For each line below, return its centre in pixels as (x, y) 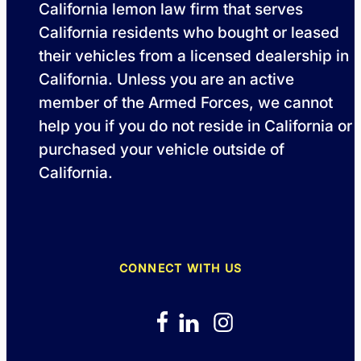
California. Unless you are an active (166, 80)
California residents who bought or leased (189, 33)
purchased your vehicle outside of (162, 150)
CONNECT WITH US (180, 268)
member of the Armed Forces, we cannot (186, 103)
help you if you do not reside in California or (195, 127)
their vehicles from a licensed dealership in (194, 56)
